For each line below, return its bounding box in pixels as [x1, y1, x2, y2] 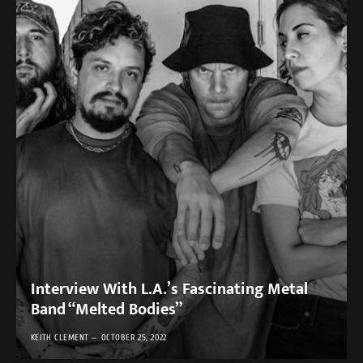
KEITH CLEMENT [30, 332, 89, 344]
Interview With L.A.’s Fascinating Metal [30, 275, 308, 304]
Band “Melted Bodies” [30, 296, 182, 324]
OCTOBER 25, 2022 [100, 332, 167, 344]
